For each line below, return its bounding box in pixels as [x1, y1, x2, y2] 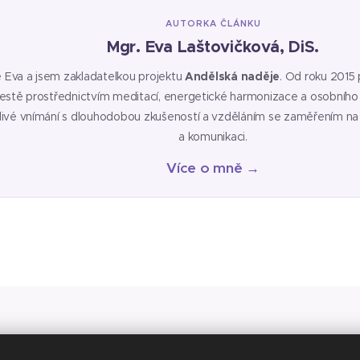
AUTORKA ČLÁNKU [165, 18, 261, 30]
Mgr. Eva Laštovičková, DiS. [106, 36, 320, 58]
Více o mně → [166, 159, 260, 178]
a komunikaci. [178, 129, 247, 145]
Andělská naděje [185, 69, 280, 84]
